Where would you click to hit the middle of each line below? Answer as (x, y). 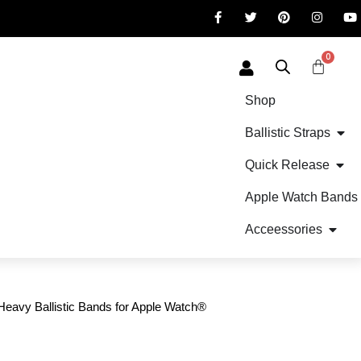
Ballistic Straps (287, 133)
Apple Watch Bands (301, 197)
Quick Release (287, 165)
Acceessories (283, 229)
